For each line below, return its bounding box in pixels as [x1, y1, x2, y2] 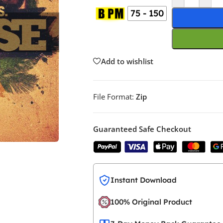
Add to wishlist [101, 56, 153, 66]
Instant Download [111, 175, 177, 185]
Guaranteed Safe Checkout [93, 124, 191, 134]
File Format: [93, 92, 134, 102]
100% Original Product [111, 197, 192, 207]
